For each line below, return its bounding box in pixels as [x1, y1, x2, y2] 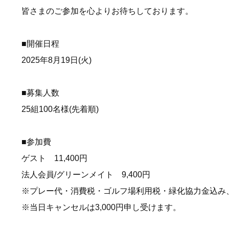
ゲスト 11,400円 [21, 154, 87, 163]
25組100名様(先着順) [21, 105, 99, 114]
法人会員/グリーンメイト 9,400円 [21, 170, 150, 179]
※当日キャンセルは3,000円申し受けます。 [21, 203, 181, 212]
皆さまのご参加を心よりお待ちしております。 [21, 7, 193, 16]
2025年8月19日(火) [21, 56, 91, 65]
